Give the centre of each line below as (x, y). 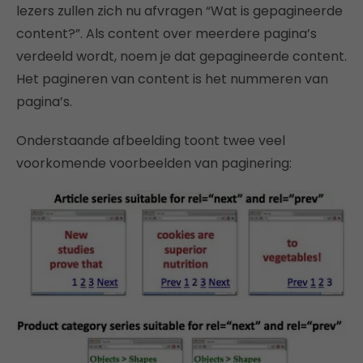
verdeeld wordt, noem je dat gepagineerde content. (181, 56)
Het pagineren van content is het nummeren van (172, 79)
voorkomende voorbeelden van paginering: (154, 163)
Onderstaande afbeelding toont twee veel (151, 140)
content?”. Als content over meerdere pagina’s (167, 33)
